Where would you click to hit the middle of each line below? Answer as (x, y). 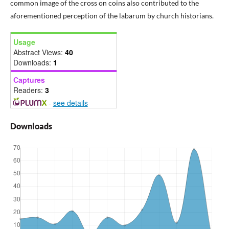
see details (70, 103)
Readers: (29, 90)
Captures (29, 80)
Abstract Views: (39, 52)
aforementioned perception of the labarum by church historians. (112, 16)
